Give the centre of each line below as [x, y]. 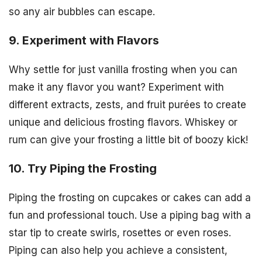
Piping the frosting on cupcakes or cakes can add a [130, 197]
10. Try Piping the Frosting [83, 169]
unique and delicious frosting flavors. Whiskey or [123, 123]
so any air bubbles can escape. [82, 12]
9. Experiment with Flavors [84, 41]
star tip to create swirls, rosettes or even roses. [120, 232]
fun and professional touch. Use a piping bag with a [130, 215]
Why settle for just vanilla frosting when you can [123, 70]
